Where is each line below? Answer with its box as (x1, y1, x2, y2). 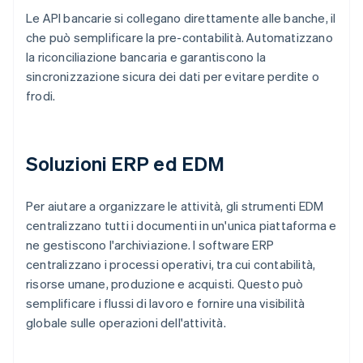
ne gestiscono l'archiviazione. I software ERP (26, 237, 274, 254)
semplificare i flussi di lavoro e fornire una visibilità (26, 295, 305, 312)
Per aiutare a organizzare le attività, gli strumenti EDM (26, 198, 324, 215)
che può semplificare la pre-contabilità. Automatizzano (26, 29, 333, 46)
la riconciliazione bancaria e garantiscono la (26, 49, 266, 66)
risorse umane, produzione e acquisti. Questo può (26, 275, 304, 293)
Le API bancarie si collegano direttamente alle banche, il (26, 10, 336, 27)
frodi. (26, 88, 56, 105)
